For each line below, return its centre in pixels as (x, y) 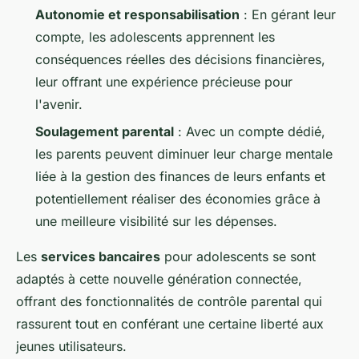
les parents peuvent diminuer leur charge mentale (184, 154)
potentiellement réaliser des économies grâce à (178, 199)
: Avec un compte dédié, (250, 132)
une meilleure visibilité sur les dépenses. (156, 222)
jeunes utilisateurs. (71, 347)
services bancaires (101, 257)
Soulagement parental (105, 132)
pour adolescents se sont (238, 257)
